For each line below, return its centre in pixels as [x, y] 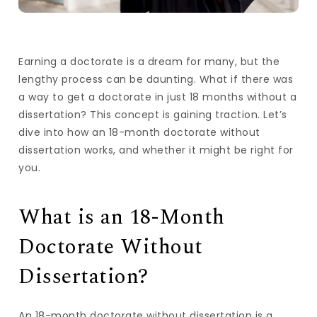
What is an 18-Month [122, 217]
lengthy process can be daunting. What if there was [156, 79]
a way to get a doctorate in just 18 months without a [158, 97]
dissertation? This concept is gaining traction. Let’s [153, 114]
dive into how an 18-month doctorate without [139, 132]
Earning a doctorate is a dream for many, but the [149, 61]
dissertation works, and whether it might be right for [156, 150]
